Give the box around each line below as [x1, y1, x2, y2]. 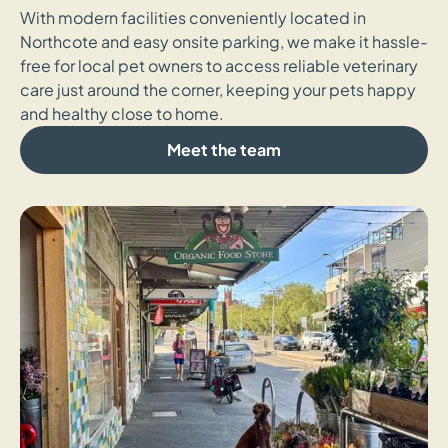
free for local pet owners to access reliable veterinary [20, 55, 418, 77]
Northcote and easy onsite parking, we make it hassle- [20, 31, 428, 53]
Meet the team [167, 139, 281, 161]
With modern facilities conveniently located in [20, 7, 366, 29]
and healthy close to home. [20, 103, 224, 125]
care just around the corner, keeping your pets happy [20, 79, 416, 101]
